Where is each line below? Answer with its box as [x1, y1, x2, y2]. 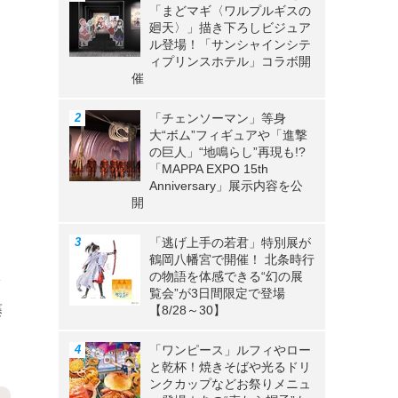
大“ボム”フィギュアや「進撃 [149, 128, 307, 143]
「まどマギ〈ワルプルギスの [149, 4, 311, 19]
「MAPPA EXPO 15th [149, 162, 268, 177]
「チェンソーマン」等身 [149, 111, 286, 126]
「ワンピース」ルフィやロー [149, 343, 311, 358]
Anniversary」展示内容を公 [149, 179, 303, 194]
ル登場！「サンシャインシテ [149, 37, 311, 52]
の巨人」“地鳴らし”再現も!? [149, 145, 306, 160]
